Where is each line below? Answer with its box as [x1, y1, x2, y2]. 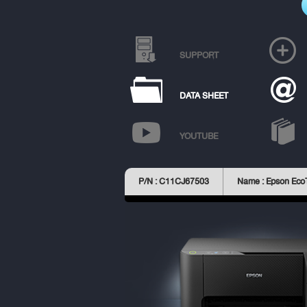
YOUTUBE [180, 129, 218, 143]
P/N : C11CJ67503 [138, 175, 209, 188]
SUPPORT [180, 48, 219, 62]
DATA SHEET [180, 88, 228, 103]
